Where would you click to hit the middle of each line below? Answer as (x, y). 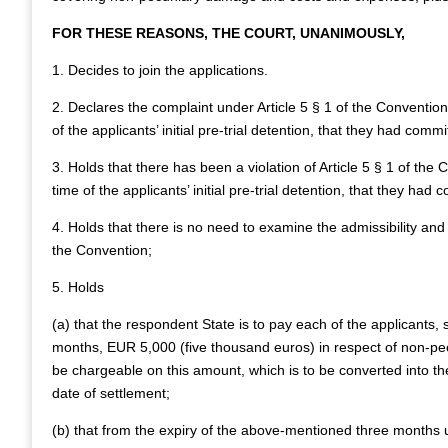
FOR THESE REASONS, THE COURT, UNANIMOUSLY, (228, 33)
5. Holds (78, 287)
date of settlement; (111, 393)
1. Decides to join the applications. (160, 70)
